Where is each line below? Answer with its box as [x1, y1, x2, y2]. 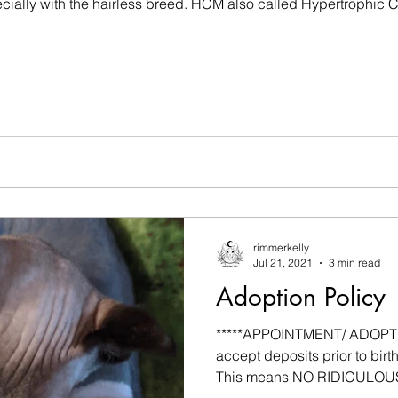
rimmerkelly [253, 241, 309, 254]
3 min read [329, 256, 380, 269]
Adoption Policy [216, 281, 386, 313]
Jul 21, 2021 [253, 256, 313, 269]
